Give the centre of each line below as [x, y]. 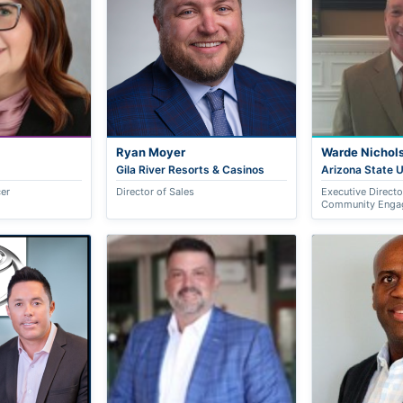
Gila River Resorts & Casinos [191, 170]
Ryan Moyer [151, 152]
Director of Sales [156, 192]
